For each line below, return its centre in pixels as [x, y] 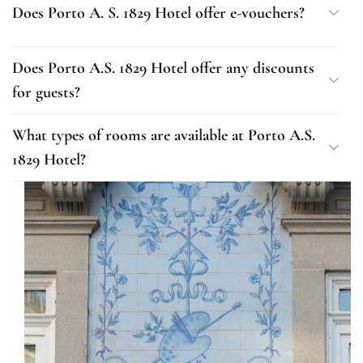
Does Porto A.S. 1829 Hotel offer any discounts [163, 68]
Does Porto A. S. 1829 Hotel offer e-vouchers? [158, 13]
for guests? [46, 92]
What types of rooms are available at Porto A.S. [164, 135]
